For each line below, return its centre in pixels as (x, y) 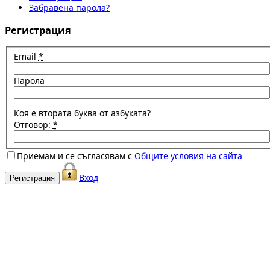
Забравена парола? (69, 8)
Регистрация (38, 30)
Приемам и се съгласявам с (76, 155)
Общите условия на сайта (188, 155)
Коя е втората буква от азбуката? (82, 113)
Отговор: (33, 124)
